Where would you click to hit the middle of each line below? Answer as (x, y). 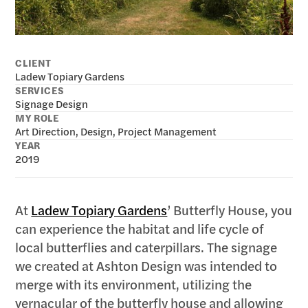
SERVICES (40, 91)
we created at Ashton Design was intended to (146, 265)
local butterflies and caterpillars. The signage (146, 247)
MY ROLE (37, 118)
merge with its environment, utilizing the (134, 284)
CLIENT (33, 63)
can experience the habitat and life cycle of (140, 228)
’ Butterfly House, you (230, 210)
